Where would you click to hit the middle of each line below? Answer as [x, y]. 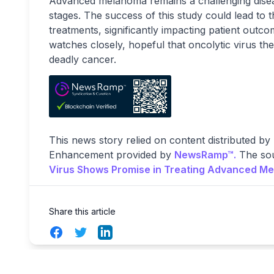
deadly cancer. [83, 59]
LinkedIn [117, 231]
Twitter [89, 231]
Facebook [72, 231]
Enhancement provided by [112, 154]
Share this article [82, 211]
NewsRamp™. [205, 154]
